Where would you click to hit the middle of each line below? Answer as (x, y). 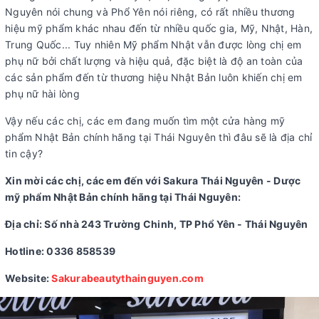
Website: (28, 278)
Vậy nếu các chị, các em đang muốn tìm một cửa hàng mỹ (145, 121)
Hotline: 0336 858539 (60, 251)
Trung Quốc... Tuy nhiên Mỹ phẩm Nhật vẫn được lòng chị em (153, 45)
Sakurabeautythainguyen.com (127, 278)
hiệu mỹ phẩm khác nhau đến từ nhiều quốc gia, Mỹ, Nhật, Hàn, (159, 28)
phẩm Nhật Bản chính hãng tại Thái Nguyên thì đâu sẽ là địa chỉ (159, 137)
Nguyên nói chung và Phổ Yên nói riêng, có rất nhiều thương (150, 12)
